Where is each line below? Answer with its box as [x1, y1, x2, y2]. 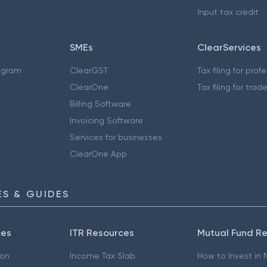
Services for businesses [69, 132, 162, 142]
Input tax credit [197, 7, 259, 17]
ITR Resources [69, 227, 134, 239]
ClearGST [69, 66, 108, 76]
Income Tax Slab [69, 251, 135, 261]
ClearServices [197, 42, 262, 54]
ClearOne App [69, 149, 127, 159]
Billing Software [69, 99, 131, 109]
